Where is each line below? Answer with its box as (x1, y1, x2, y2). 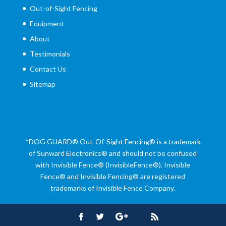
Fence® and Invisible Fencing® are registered (40, 172, 186, 181)
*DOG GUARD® (25, 137, 78, 146)
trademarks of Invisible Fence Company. (50, 184, 176, 193)
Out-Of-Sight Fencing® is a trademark (78, 137, 201, 146)
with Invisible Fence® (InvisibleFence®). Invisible (35, 160, 191, 169)
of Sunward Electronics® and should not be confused (29, 149, 197, 158)
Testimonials (29, 49, 70, 59)
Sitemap (29, 80, 55, 89)
